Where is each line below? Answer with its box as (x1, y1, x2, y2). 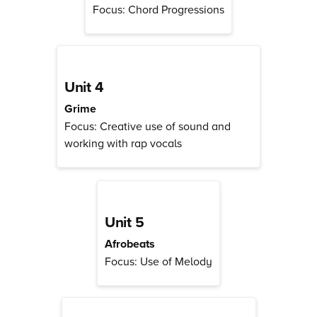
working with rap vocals (64, 135, 182, 151)
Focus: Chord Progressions (93, 1, 224, 18)
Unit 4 (64, 76, 104, 98)
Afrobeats (105, 236, 155, 253)
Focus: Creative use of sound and (64, 118, 231, 134)
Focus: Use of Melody (105, 253, 212, 270)
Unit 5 (105, 211, 144, 234)
